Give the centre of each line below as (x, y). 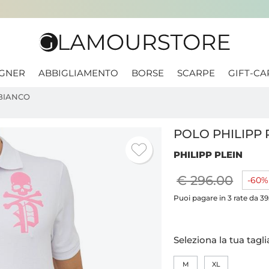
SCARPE (196, 73)
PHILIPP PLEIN (208, 155)
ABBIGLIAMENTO (78, 73)
